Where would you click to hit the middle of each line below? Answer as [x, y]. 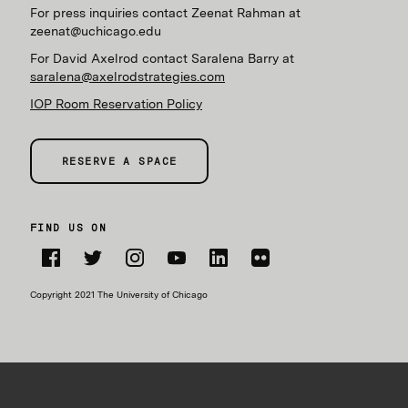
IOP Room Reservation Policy [116, 103]
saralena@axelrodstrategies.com [127, 76]
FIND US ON [69, 227]
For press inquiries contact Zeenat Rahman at [165, 12]
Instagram [135, 275]
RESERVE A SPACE [120, 161]
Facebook [51, 275]
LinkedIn [215, 275]
